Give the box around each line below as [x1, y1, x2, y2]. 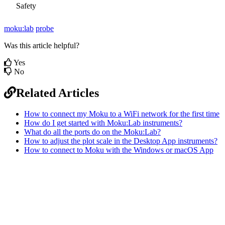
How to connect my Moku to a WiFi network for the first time [24, 109, 219, 119]
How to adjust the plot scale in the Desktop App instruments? [24, 137, 217, 146]
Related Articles [16, 86, 99, 99]
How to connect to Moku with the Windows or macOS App [24, 146, 213, 155]
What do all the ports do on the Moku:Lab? [24, 128, 161, 137]
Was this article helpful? [4, 41, 79, 50]
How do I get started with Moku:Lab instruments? [24, 119, 182, 128]
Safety [16, 2, 37, 11]
